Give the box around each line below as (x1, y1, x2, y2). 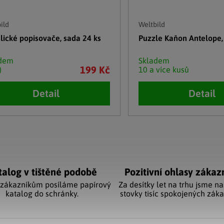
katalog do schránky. (5, 188, 78, 198)
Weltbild (138, 20, 165, 28)
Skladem (138, 55, 169, 65)
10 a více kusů (138, 64, 189, 74)
